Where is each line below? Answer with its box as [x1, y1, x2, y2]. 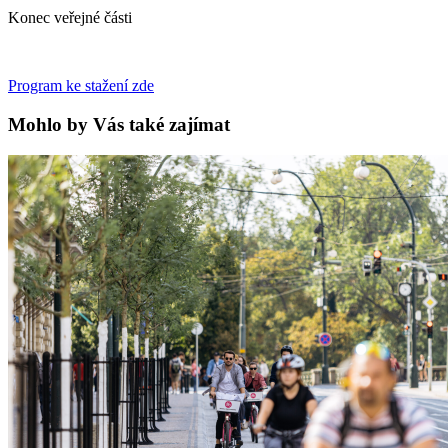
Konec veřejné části [8, 9, 132, 27]
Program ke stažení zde [8, 77, 154, 95]
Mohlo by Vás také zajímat [8, 113, 230, 135]
